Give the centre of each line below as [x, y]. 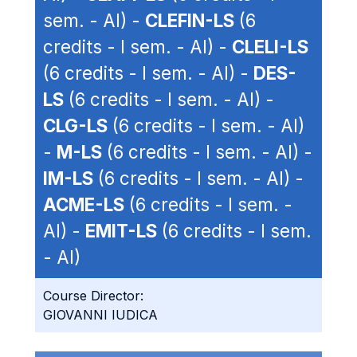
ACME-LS [84, 204]
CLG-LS [75, 126]
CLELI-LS [270, 47]
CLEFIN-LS [190, 20]
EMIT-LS [121, 231]
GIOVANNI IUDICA [100, 315]
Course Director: [93, 296]
